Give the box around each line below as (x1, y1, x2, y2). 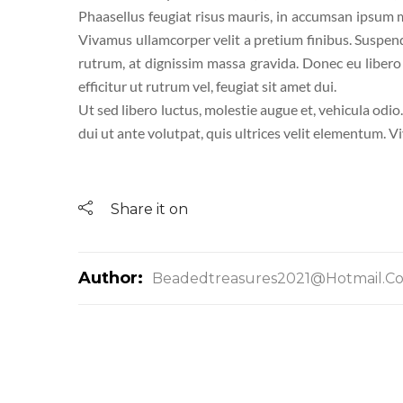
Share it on (111, 200, 188, 218)
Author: (78, 267, 148, 288)
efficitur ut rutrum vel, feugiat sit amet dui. (78, 76, 336, 94)
